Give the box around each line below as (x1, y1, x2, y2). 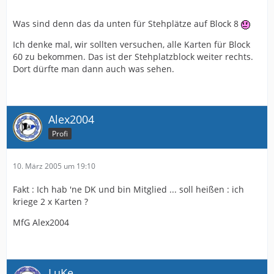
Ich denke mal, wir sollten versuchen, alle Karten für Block (13, 39, 250, 50)
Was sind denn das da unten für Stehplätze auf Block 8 (13, 18, 241, 29)
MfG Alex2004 (13, 217, 69, 228)
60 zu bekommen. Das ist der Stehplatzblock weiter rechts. (13, 51, 253, 62)
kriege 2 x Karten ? (13, 196, 88, 207)
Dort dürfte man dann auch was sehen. (13, 63, 174, 75)
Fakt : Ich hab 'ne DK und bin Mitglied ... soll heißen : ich (13, 183, 244, 195)
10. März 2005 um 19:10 (13, 161, 95, 171)
